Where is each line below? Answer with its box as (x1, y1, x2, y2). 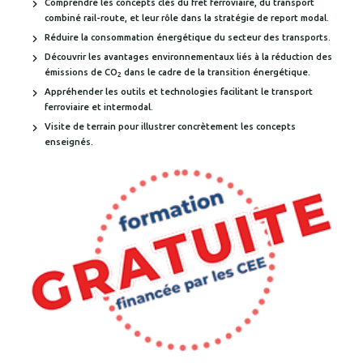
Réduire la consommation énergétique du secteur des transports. (45, 32, 331, 42)
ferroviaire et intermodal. (45, 101, 153, 112)
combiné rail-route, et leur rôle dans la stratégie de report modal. (45, 12, 329, 23)
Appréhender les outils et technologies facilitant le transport (45, 86, 313, 96)
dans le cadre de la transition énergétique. (122, 66, 310, 77)
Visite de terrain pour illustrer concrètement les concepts (45, 121, 296, 131)
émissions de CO (45, 66, 117, 77)
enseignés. (45, 136, 93, 147)
